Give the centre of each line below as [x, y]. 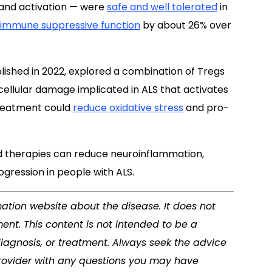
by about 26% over [186, 25]
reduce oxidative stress [128, 108]
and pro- [206, 108]
